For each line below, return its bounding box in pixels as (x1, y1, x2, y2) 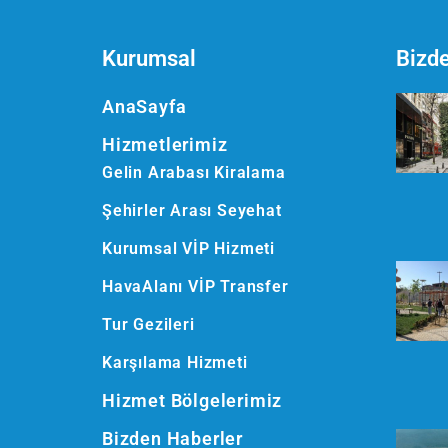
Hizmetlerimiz (102, 134, 228, 156)
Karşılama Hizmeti (102, 353, 248, 373)
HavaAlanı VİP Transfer (102, 277, 289, 297)
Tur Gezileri (102, 315, 195, 335)
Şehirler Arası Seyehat (102, 201, 282, 221)
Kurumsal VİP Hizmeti (102, 239, 275, 259)
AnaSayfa (102, 96, 187, 118)
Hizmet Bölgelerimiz (102, 390, 283, 412)
